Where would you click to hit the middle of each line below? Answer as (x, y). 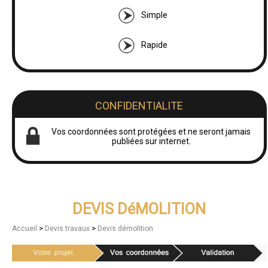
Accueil (25, 228)
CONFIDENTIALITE (139, 105)
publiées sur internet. (151, 141)
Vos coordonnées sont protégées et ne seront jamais (151, 131)
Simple (154, 15)
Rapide (154, 45)
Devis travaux (68, 228)
